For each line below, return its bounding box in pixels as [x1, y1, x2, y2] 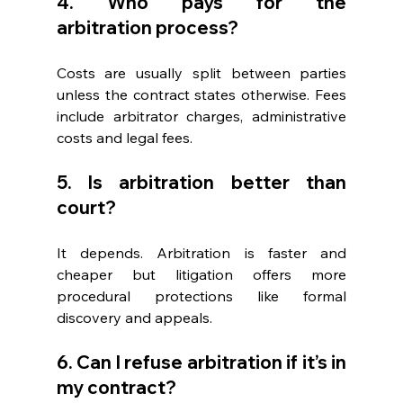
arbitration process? [56, 16, 242, 40]
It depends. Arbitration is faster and [56, 244, 347, 263]
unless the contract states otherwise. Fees [56, 85, 347, 104]
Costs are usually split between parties [56, 64, 347, 83]
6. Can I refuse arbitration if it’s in [56, 351, 347, 374]
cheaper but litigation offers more [56, 265, 347, 284]
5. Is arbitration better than [56, 171, 347, 194]
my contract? [56, 376, 180, 399]
